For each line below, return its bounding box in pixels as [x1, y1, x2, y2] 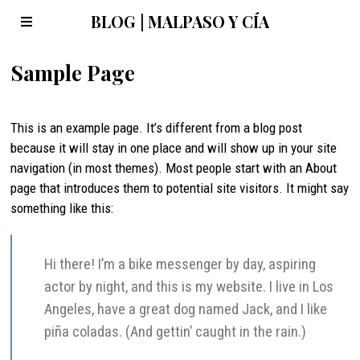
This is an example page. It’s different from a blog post [10, 120, 303, 136]
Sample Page [10, 59, 136, 87]
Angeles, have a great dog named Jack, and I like [44, 301, 328, 319]
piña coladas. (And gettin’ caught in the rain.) [44, 323, 307, 342]
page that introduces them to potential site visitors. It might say [10, 180, 350, 196]
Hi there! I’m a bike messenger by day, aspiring [44, 256, 317, 274]
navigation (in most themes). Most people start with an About [10, 160, 337, 176]
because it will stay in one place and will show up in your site [10, 140, 337, 156]
